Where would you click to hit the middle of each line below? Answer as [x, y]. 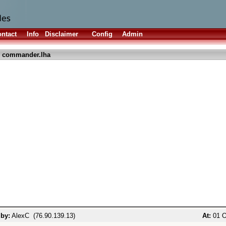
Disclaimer [62, 34]
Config [102, 34]
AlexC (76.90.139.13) [43, 216]
